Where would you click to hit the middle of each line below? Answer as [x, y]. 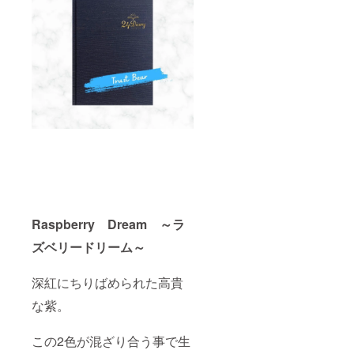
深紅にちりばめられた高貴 [107, 282]
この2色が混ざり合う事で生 [111, 341]
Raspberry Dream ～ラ [108, 224]
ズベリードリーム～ [88, 247]
